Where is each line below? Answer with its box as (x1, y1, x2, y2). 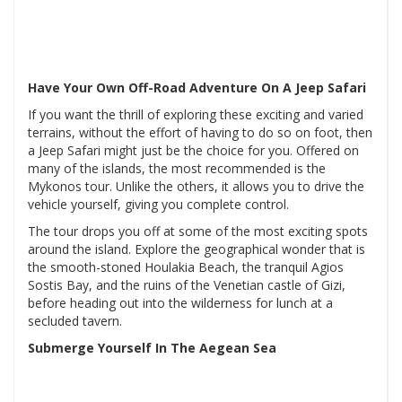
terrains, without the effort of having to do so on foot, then (28, 124, 372, 142)
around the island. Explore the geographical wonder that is (28, 240, 365, 258)
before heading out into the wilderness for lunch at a (28, 294, 333, 312)
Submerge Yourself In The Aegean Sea (28, 339, 276, 357)
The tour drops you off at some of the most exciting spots (28, 223, 368, 240)
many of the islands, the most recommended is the (28, 160, 326, 178)
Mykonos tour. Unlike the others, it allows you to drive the (28, 178, 364, 196)
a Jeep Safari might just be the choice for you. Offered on (28, 142, 359, 160)
